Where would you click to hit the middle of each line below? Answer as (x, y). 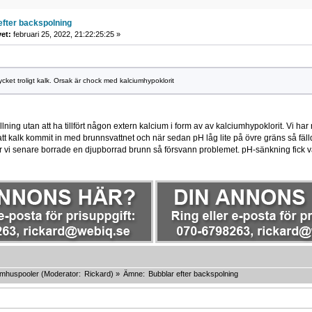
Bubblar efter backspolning (193, 274)
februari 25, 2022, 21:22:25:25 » (65, 34)
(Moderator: (61, 274)
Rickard (97, 274)
